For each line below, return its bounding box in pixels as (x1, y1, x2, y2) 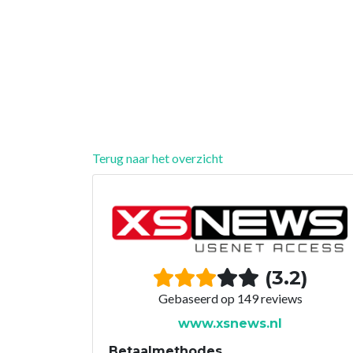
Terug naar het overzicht (92, 150, 223, 165)
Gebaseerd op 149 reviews (158, 290, 303, 306)
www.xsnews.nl (178, 315, 282, 331)
